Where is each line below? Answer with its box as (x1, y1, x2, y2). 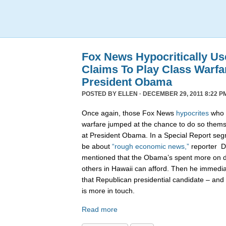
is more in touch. (82, 186, 135, 195)
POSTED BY (82, 90, 118, 97)
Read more (82, 205, 118, 214)
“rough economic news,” (112, 142, 189, 150)
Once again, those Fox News (82, 108, 176, 117)
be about (82, 142, 112, 150)
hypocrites (176, 108, 209, 117)
